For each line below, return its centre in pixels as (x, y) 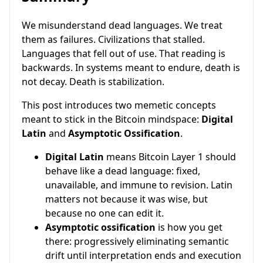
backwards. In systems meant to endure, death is (131, 68)
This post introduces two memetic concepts (119, 105)
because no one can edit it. (104, 213)
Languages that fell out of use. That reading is (124, 54)
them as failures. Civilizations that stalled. (113, 40)
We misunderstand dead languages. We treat (122, 26)
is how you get (189, 227)
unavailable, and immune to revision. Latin (139, 185)
